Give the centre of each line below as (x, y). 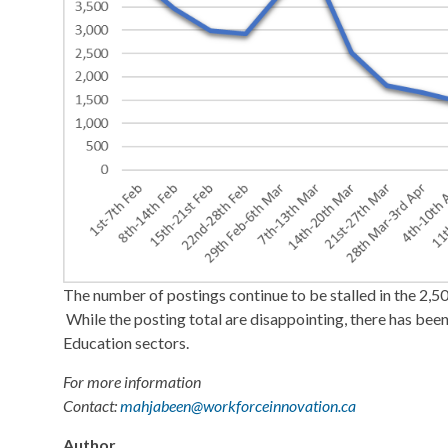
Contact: (91, 406)
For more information (132, 382)
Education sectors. (126, 343)
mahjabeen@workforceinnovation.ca (238, 406)
